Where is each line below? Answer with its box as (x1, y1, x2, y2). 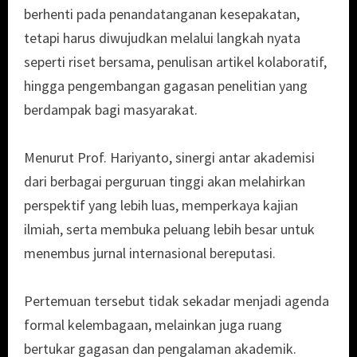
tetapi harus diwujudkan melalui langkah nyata (24, 29, 300, 48)
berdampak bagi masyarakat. (24, 100, 198, 120)
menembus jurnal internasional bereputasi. (24, 244, 276, 263)
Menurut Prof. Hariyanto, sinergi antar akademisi (24, 148, 315, 167)
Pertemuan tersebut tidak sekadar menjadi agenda (24, 292, 329, 311)
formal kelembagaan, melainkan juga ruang (24, 316, 282, 335)
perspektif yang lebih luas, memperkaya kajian (24, 196, 298, 215)
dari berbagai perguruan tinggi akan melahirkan (24, 172, 305, 191)
